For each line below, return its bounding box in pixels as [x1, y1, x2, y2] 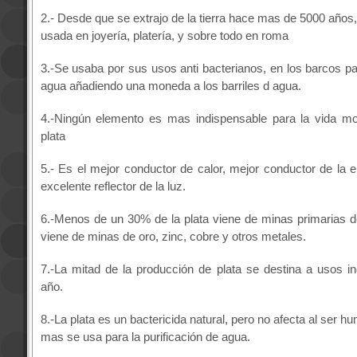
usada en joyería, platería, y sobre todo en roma [40, 29, 288, 43]
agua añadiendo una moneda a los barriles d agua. [40, 79, 301, 93]
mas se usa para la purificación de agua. [40, 330, 250, 344]
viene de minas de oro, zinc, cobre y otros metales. [40, 229, 306, 244]
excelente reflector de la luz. [40, 179, 186, 194]
